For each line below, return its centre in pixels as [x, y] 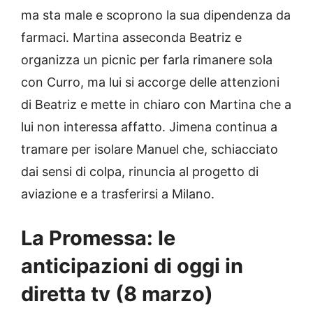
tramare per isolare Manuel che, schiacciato [150, 149]
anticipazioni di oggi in [132, 265]
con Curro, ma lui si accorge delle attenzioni [150, 82]
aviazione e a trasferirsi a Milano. [118, 194]
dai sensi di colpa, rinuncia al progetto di [140, 171]
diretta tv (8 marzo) [117, 293]
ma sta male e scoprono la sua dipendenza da [156, 15]
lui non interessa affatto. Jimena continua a [149, 126]
